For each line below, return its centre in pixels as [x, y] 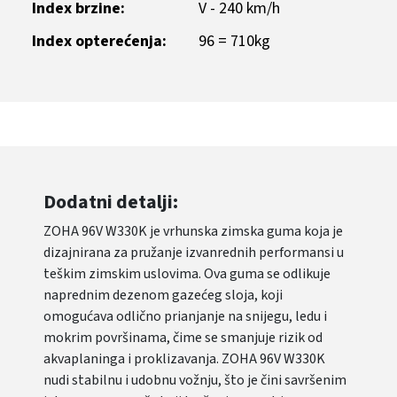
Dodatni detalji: [111, 202]
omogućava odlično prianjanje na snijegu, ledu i [186, 316]
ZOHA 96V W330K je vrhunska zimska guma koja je [194, 231]
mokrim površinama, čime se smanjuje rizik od [183, 338]
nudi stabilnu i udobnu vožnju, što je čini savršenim [195, 380]
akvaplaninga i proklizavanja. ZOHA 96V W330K [185, 359]
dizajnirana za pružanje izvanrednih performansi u [194, 253]
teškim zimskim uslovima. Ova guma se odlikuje [187, 274]
